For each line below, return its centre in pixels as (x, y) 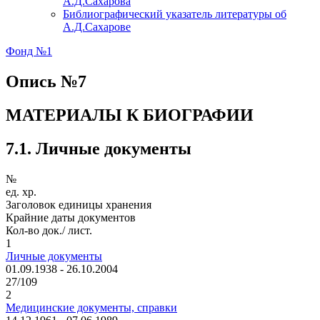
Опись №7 (46, 81)
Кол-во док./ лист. (49, 230)
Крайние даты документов (71, 217)
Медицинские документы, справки (91, 307)
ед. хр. (21, 191)
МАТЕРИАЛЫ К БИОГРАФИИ (130, 115)
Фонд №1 (29, 51)
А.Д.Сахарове (97, 27)
